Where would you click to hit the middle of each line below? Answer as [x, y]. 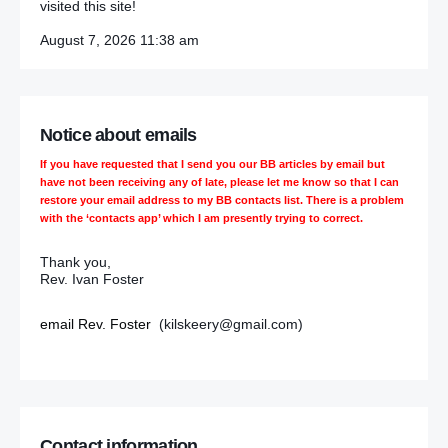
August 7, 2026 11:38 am [119, 40]
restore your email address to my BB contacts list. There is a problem [222, 200]
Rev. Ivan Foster [92, 279]
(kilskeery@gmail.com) [227, 323]
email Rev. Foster [95, 323]
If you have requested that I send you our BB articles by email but [212, 164]
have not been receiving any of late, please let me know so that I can [219, 182]
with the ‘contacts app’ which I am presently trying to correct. [201, 218]
